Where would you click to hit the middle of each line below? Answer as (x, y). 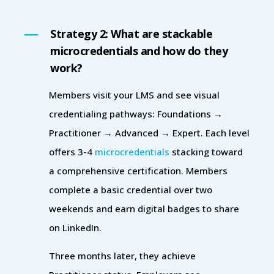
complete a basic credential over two (131, 189)
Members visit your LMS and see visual (134, 94)
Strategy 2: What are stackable (131, 33)
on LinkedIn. (75, 227)
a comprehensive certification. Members (138, 170)
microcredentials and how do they (139, 50)
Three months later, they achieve (122, 255)
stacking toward (206, 151)
